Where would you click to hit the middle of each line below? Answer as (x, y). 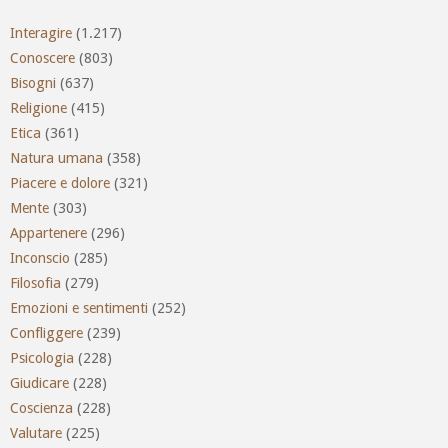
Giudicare (39, 382)
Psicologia (42, 357)
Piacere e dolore (60, 182)
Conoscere (42, 57)
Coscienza (41, 407)
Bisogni (33, 82)
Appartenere (48, 232)
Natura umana (56, 157)
